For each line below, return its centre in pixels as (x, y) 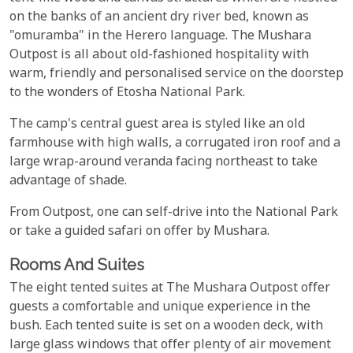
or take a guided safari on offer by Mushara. (139, 232)
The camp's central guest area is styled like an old (157, 124)
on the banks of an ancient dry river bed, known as (159, 17)
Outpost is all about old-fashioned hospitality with (159, 55)
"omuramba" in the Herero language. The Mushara (160, 36)
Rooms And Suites (77, 264)
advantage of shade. (68, 181)
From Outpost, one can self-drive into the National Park (174, 213)
